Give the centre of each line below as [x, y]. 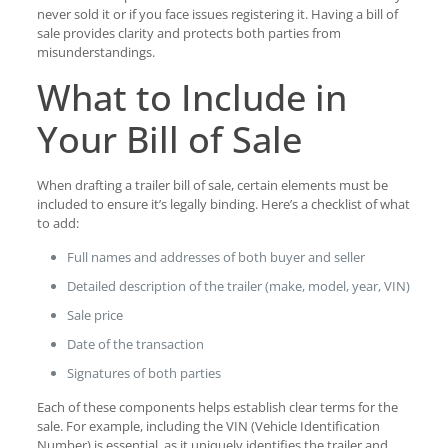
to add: [57, 223]
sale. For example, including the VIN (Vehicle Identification [208, 426]
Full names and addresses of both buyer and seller [215, 257]
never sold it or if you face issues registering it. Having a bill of [217, 14]
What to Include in [191, 97]
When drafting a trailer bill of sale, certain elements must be [212, 185]
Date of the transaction [135, 344]
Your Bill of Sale [169, 139]
